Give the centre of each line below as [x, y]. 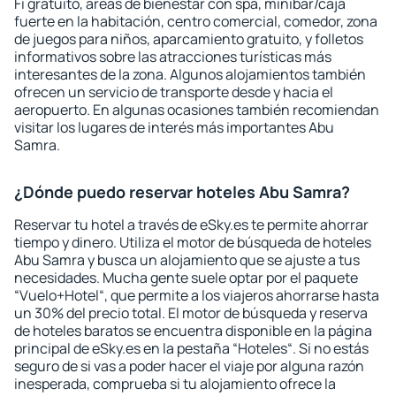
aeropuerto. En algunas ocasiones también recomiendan [197, 110]
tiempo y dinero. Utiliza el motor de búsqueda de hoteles [193, 242]
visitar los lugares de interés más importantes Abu [174, 127]
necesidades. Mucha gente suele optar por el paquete [186, 278]
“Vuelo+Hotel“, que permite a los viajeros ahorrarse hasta [197, 295]
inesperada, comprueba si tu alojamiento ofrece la [175, 384]
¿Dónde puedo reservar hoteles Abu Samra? [182, 192]
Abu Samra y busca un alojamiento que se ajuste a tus [187, 260]
